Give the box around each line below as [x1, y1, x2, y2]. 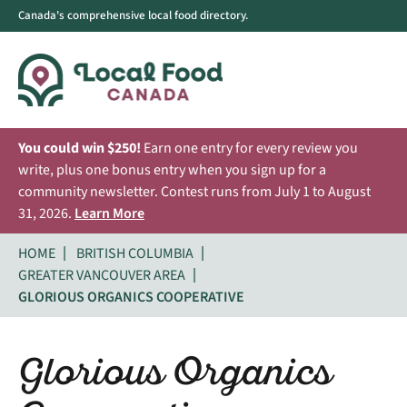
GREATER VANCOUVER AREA [18, 264, 185, 285]
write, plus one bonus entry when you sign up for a [18, 159, 326, 180]
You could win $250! [18, 137, 141, 158]
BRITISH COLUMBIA [76, 243, 194, 263]
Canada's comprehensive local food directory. [18, 7, 248, 24]
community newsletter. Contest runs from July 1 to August [18, 181, 371, 202]
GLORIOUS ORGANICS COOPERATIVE [18, 286, 244, 307]
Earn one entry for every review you [141, 137, 358, 158]
